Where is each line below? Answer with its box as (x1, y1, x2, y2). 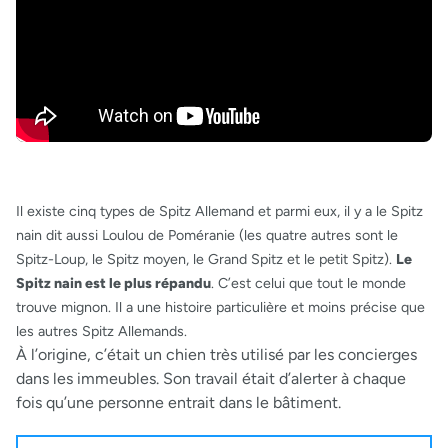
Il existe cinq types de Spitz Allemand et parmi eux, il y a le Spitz (16, 202, 423, 221)
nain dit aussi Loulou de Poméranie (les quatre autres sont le (16, 226, 398, 245)
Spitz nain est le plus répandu (16, 274, 211, 293)
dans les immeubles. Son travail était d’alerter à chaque (16, 369, 406, 389)
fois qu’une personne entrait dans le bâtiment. (16, 393, 341, 413)
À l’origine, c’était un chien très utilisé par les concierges (16, 345, 417, 365)
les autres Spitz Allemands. (16, 322, 187, 341)
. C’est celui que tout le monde (211, 274, 406, 293)
